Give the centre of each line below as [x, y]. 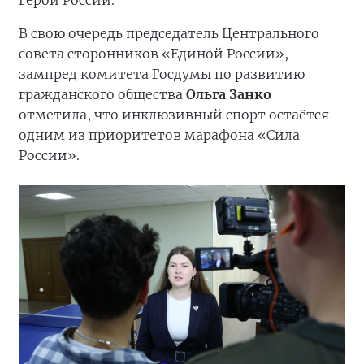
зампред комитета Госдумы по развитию [162, 74]
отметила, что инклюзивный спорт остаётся [174, 115]
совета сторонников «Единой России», [154, 54]
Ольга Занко [229, 95]
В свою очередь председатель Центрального [169, 34]
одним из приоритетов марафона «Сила [159, 135]
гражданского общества [102, 95]
